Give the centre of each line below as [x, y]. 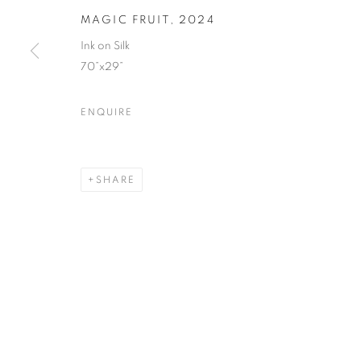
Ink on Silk [105, 46]
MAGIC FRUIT [125, 20]
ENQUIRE [107, 112]
